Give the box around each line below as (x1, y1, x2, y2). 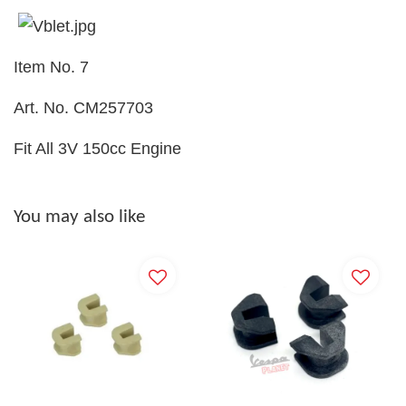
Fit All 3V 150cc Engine (14, 140, 181, 158)
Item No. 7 (14, 58, 89, 76)
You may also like (14, 208, 145, 227)
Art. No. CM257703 (14, 99, 153, 117)
